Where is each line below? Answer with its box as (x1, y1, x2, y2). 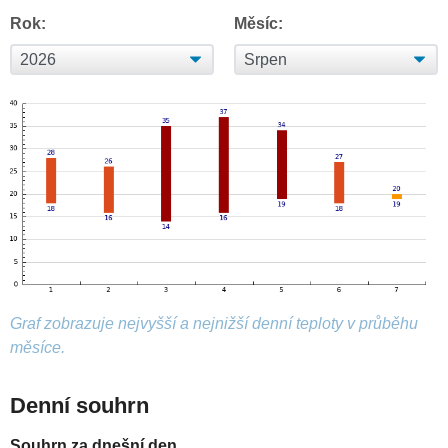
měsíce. (10, 339, 65, 357)
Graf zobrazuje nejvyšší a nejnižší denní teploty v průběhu (10, 315, 418, 333)
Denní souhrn (10, 393, 149, 419)
